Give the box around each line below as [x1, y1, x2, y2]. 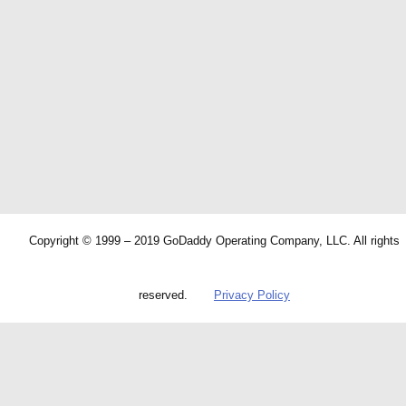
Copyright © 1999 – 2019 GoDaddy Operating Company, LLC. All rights [29, 234, 400, 247]
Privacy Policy [214, 288, 290, 302]
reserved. [139, 288, 188, 302]
